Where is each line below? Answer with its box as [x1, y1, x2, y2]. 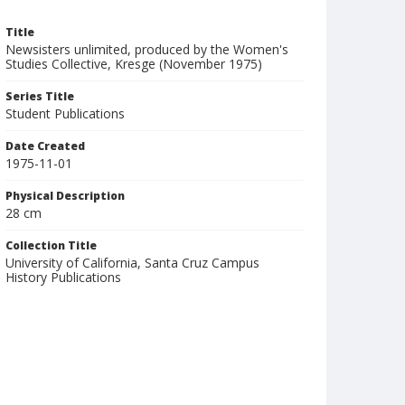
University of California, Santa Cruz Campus [5, 254, 259, 271]
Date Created [5, 138, 85, 154]
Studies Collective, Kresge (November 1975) [5, 55, 262, 72]
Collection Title [5, 238, 97, 253]
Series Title [5, 89, 74, 104]
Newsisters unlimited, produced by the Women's [5, 41, 288, 58]
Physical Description [5, 188, 125, 203]
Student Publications [5, 105, 125, 122]
